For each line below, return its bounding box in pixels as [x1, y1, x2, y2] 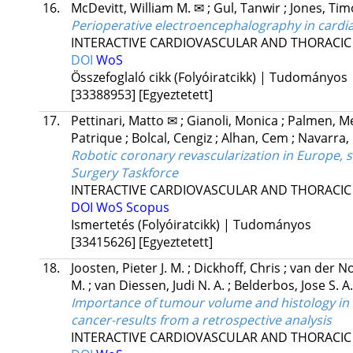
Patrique [70, 129, 125, 147]
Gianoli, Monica [186, 112, 281, 130]
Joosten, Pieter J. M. [70, 259, 188, 277]
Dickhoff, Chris [193, 259, 284, 277]
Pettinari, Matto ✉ [70, 112, 180, 130]
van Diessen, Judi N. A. [94, 277, 228, 295]
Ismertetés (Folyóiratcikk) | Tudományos [70, 216, 311, 234]
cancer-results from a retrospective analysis [70, 311, 332, 329]
